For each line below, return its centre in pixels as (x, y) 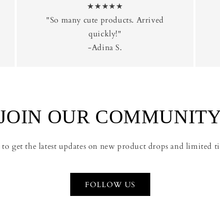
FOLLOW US (110, 184)
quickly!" (105, 34)
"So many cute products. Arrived (105, 20)
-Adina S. (105, 48)
